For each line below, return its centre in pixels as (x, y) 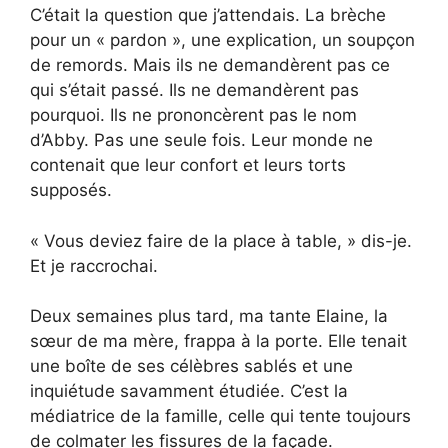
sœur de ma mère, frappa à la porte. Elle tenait (218, 341)
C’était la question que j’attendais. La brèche (208, 15)
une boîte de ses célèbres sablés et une (191, 366)
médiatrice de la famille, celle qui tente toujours (220, 416)
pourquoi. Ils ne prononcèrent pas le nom (193, 115)
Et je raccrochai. (94, 265)
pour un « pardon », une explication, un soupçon (222, 40)
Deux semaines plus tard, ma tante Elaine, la (209, 316)
